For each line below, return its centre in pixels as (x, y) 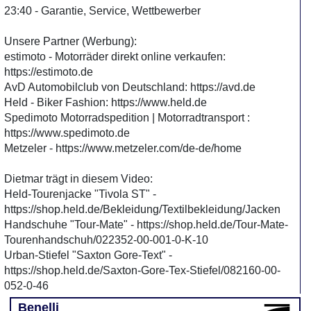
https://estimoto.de (49, 72)
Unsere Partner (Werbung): (70, 41)
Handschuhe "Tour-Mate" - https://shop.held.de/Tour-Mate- (146, 225)
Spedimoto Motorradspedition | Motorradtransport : (127, 118)
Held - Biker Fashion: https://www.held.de (106, 102)
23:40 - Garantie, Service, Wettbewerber (102, 11)
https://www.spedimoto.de (67, 133)
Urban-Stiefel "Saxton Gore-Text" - (88, 255)
